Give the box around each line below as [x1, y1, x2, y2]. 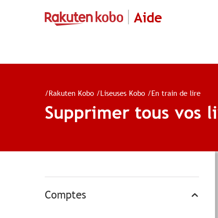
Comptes [45, 188, 86, 201]
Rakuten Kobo [49, 88, 94, 98]
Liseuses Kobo [100, 88, 145, 98]
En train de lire [151, 88, 200, 98]
